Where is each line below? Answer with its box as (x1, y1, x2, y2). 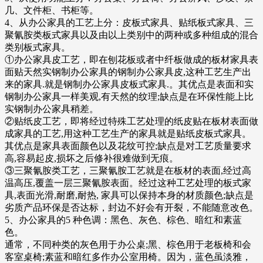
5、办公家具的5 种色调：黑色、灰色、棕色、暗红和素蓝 (5, 214, 242, 225)
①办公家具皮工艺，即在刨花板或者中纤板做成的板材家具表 (5, 54, 258, 65)
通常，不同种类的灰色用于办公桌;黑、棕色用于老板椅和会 (5, 239, 251, 249)
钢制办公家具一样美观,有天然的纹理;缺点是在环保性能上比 (5, 91, 254, 102)
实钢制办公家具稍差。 (5, 103, 99, 114)
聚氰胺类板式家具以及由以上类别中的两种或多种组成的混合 (5, 29, 258, 40)
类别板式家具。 (5, 42, 70, 52)
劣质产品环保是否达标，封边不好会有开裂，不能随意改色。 (5, 202, 258, 213)
